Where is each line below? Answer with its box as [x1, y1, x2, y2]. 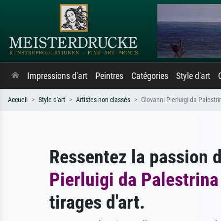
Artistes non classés [76, 96, 130, 104]
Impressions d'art [27, 71, 87, 81]
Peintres [95, 71, 123, 81]
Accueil [8, 96, 28, 104]
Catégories [131, 71, 168, 81]
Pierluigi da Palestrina [49, 168, 219, 190]
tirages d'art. [49, 191, 145, 213]
